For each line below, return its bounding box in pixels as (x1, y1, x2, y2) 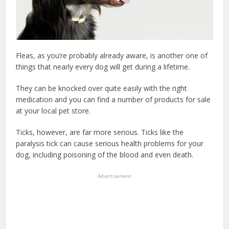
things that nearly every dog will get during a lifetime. (16, 62, 190, 72)
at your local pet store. (16, 106, 91, 116)
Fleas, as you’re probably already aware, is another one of (16, 51, 208, 61)
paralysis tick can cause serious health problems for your (16, 139, 204, 149)
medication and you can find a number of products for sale (16, 95, 211, 105)
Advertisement (98, 173, 131, 180)
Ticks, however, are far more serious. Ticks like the (16, 127, 184, 138)
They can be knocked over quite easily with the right (16, 83, 188, 94)
